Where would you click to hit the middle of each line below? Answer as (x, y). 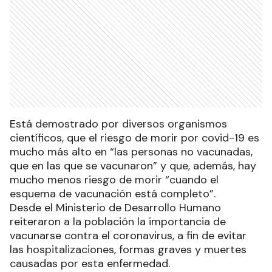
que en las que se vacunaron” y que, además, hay (133, 165)
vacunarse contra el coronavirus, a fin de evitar (128, 235)
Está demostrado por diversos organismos (118, 124)
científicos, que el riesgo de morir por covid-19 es (134, 138)
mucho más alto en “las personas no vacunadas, (131, 151)
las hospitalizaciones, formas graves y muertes (128, 249)
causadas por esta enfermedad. (90, 263)
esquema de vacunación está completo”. (113, 193)
